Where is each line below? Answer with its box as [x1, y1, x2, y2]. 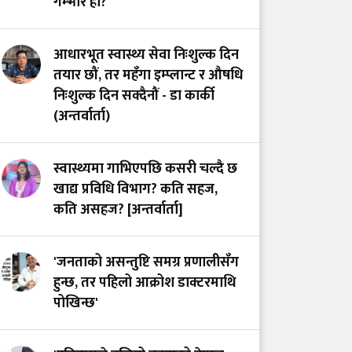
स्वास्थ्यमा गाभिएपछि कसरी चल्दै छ [53, 157, 237, 181]
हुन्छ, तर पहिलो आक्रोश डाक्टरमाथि [53, 271, 236, 295]
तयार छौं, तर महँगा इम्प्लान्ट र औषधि [53, 64, 243, 88]
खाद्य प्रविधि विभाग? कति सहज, [53, 178, 218, 202]
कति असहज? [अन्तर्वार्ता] [53, 198, 183, 222]
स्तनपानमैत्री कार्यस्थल [108, 65, 222, 90]
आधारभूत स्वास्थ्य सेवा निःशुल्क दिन [53, 43, 239, 68]
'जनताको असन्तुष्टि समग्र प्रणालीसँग [53, 251, 239, 275]
